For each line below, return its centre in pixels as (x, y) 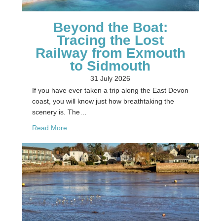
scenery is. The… (59, 112)
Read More (49, 128)
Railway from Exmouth (110, 53)
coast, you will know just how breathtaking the (103, 101)
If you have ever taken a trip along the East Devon (110, 90)
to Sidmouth (110, 66)
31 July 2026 (110, 78)
